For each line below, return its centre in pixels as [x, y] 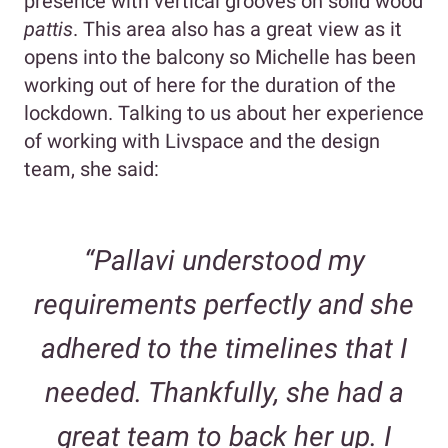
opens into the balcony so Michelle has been [220, 57]
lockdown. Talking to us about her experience [224, 113]
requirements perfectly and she [224, 305]
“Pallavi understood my [224, 261]
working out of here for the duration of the [210, 85]
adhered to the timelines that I [224, 349]
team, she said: [91, 169]
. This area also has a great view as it [237, 29]
